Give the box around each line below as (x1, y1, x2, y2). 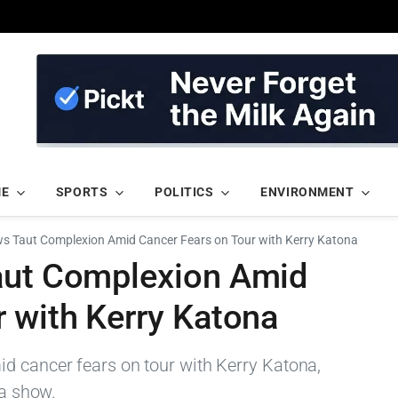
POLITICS (155, 185, 214, 200)
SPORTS (55, 185, 108, 200)
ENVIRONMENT (260, 185, 354, 200)
